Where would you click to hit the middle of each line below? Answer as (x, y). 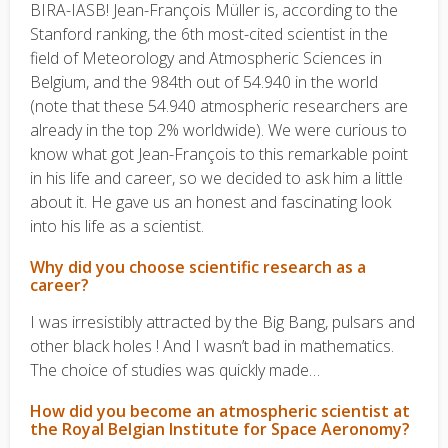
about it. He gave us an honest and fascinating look (210, 202)
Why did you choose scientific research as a (198, 267)
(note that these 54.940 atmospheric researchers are (219, 106)
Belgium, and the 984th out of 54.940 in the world (204, 82)
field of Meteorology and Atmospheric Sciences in (206, 58)
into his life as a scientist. (117, 226)
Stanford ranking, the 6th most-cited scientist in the (209, 34)
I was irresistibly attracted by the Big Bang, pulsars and (222, 322)
